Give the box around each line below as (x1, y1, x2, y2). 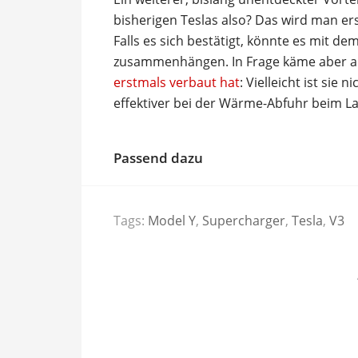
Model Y (148, 212, 196, 229)
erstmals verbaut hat (113, 73, 240, 91)
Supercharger (202, 212, 285, 229)
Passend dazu (113, 148, 203, 167)
